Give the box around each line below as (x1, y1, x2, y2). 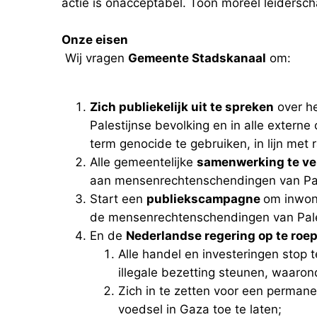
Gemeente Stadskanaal (128, 51, 266, 65)
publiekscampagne (146, 191, 263, 206)
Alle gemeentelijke (90, 154, 197, 169)
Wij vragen (62, 51, 128, 65)
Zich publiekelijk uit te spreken (90, 99, 274, 114)
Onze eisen (62, 33, 128, 47)
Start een (90, 191, 146, 206)
